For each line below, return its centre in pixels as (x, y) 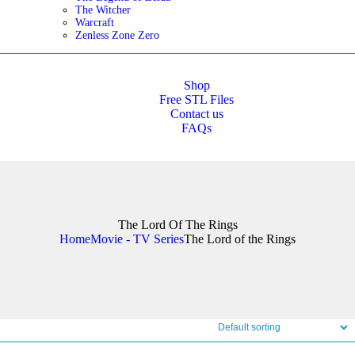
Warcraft (94, 23)
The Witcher (103, 10)
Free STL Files (197, 99)
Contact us (197, 114)
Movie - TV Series (137, 239)
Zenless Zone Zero (117, 35)
